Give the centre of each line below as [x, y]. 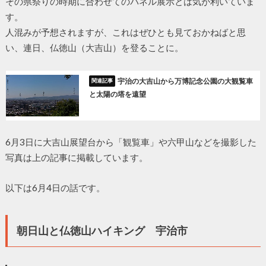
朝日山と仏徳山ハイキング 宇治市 [102, 230]
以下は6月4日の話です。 [55, 187]
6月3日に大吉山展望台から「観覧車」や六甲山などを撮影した [131, 142]
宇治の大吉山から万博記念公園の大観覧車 [186, 81]
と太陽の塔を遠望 [117, 94]
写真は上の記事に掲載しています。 [76, 158]
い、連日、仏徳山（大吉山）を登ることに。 [94, 48]
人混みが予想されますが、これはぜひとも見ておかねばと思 [125, 32]
